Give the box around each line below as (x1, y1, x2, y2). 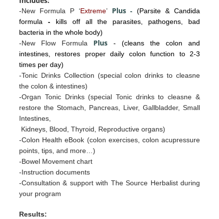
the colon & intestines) (19, 82, 88, 90)
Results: (19, 210, 47, 218)
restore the (19, 103, 57, 111)
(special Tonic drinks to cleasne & (88, 92, 200, 101)
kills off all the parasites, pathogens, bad (55, 17, 200, 25)
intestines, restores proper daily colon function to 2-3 (19, 49, 200, 58)
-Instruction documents (19, 168, 90, 176)
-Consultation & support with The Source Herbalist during (19, 178, 200, 187)
